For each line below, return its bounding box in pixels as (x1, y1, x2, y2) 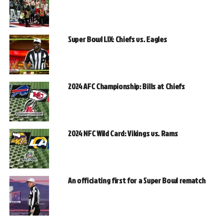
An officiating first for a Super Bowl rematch (67, 175, 206, 186)
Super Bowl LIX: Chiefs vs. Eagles (67, 34, 167, 45)
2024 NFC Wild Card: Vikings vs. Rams (67, 128, 178, 139)
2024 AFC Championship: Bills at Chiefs (67, 81, 185, 92)
